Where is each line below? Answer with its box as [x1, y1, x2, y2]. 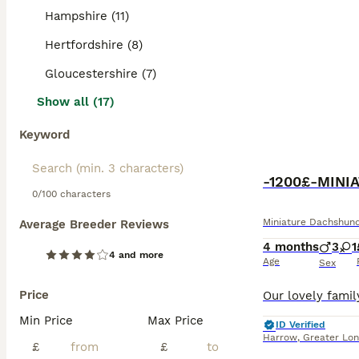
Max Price [147, 313, 204, 328]
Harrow [263, 332, 297, 343]
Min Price [19, 313, 73, 328]
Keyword [19, 127, 70, 142]
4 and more [109, 249, 163, 260]
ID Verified [276, 319, 325, 330]
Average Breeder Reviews [19, 217, 169, 232]
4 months [263, 240, 319, 254]
